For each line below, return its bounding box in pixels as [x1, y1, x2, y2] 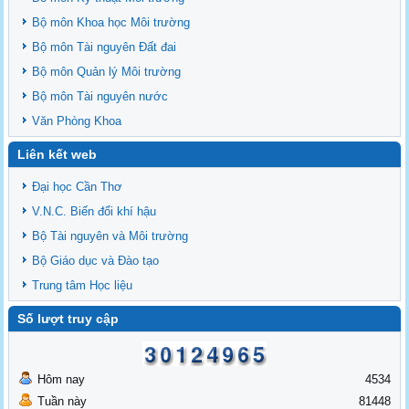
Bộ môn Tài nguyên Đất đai [32, 39, 177, 54]
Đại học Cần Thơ [32, 179, 123, 194]
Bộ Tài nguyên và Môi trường [32, 228, 189, 243]
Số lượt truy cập [17, 310, 120, 326]
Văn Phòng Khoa [32, 113, 122, 128]
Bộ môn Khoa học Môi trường [32, 15, 191, 29]
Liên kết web [17, 146, 98, 162]
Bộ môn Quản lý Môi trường [32, 64, 182, 79]
